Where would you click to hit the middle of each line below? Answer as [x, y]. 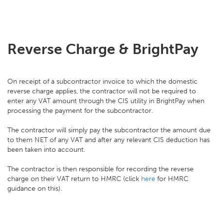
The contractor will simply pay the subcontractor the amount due [109, 130]
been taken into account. [47, 150]
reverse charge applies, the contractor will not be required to [102, 91]
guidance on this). [35, 189]
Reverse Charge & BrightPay [103, 49]
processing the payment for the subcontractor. [80, 111]
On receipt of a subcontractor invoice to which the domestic [102, 82]
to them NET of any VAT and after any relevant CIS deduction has [109, 140]
